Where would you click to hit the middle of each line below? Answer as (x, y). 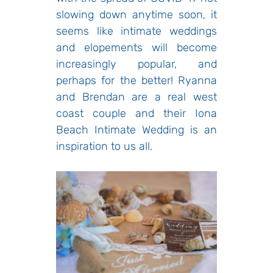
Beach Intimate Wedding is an (136, 129)
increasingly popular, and (136, 64)
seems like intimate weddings (136, 31)
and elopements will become (136, 47)
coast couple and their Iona (136, 113)
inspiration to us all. (106, 146)
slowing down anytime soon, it (136, 14)
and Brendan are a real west (136, 97)
